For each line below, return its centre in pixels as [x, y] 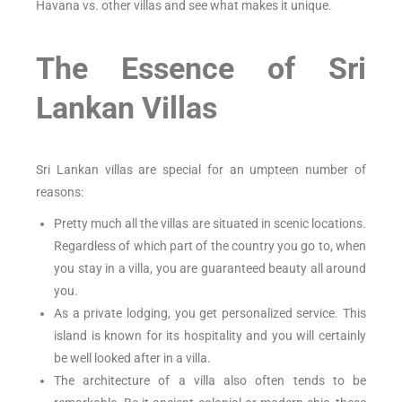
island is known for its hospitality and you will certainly [210, 336]
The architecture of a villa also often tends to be [210, 381]
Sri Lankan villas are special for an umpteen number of [201, 170]
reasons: [60, 192]
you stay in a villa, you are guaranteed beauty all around [210, 269]
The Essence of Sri [201, 69]
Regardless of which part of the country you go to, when [210, 246]
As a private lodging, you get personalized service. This [210, 314]
